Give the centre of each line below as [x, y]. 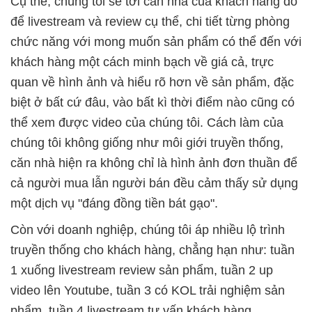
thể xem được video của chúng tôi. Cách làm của [147, 122]
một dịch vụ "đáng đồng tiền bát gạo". [114, 203]
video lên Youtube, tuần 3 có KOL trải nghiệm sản [148, 290]
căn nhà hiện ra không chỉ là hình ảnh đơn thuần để [154, 163]
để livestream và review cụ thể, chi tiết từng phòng [150, 21]
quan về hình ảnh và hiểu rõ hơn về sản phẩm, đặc [152, 82]
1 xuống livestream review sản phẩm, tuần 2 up [142, 270]
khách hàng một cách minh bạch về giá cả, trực [142, 62]
